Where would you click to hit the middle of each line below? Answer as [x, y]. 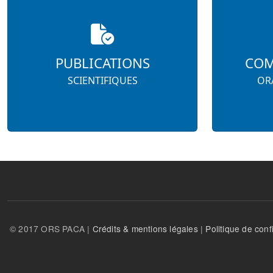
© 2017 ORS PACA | [51, 229]
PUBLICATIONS [102, 63]
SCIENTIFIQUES [102, 81]
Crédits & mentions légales [145, 229]
